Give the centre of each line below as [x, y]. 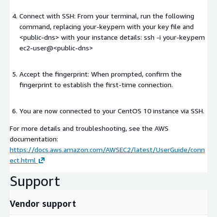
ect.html [23, 160]
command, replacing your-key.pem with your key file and [107, 27]
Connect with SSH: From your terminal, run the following [107, 16]
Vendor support [43, 204]
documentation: [34, 139]
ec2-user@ [36, 48]
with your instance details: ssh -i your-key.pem [132, 37]
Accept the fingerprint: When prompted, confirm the [101, 74]
